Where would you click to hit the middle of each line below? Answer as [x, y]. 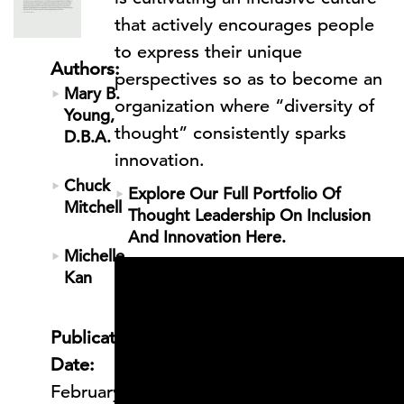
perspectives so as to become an [248, 79]
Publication [96, 338]
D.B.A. [87, 137]
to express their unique [208, 52]
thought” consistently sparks [230, 133]
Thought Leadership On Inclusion [249, 215]
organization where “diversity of [245, 106]
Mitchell [93, 207]
